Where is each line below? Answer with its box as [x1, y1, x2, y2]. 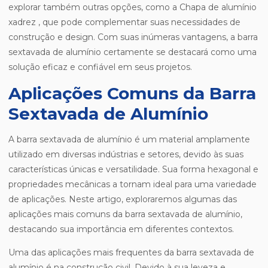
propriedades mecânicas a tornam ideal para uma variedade [8, 179, 257, 190]
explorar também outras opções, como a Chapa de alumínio [8, 2, 257, 13]
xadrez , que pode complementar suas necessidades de [8, 17, 240, 28]
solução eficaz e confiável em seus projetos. [8, 62, 192, 73]
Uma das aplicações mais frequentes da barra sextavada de [8, 247, 254, 258]
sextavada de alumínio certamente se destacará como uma [8, 47, 257, 58]
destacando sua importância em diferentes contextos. [8, 224, 234, 235]
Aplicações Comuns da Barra [8, 83, 256, 104]
